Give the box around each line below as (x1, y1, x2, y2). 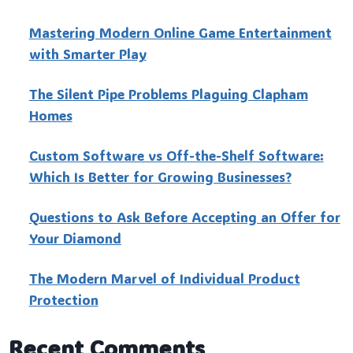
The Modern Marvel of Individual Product (28, 269, 300, 288)
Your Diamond (28, 229, 121, 247)
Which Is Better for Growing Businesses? (28, 168, 292, 186)
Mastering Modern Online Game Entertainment (28, 24, 332, 42)
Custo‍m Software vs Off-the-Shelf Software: (28, 147, 324, 165)
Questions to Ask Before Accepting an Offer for (28, 208, 340, 226)
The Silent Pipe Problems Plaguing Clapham (28, 85, 308, 103)
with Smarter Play (28, 45, 147, 63)
